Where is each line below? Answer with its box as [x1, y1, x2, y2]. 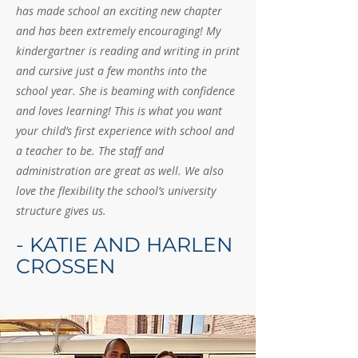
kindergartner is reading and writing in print [16, 43, 240, 58]
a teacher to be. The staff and [16, 143, 164, 158]
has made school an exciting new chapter [16, 3, 222, 18]
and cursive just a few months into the [16, 63, 207, 78]
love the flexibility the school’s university [16, 183, 216, 198]
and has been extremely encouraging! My [16, 23, 221, 38]
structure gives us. [16, 203, 106, 218]
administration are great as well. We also [16, 163, 224, 178]
